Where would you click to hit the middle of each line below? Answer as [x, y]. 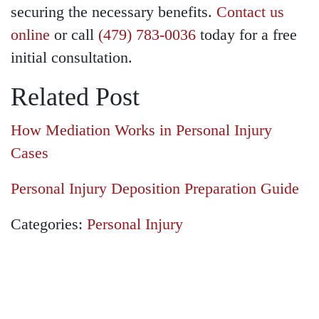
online [30, 35]
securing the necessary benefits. [114, 12]
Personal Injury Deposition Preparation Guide [155, 189]
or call [74, 35]
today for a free [246, 35]
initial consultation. [72, 58]
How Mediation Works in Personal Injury [141, 131]
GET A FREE [114, 285]
